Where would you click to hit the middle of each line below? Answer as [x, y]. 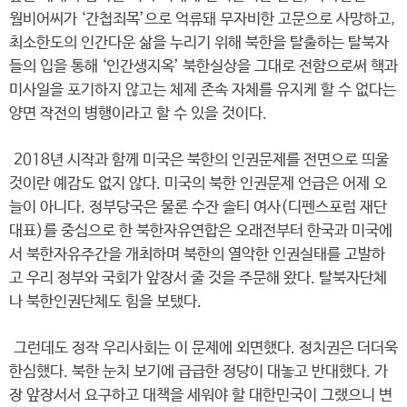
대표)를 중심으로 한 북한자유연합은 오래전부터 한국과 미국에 [201, 231]
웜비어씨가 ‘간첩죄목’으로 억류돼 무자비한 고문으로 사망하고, [202, 20]
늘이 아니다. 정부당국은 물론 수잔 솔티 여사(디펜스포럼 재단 [198, 208]
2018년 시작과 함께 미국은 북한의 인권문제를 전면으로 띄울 [199, 160]
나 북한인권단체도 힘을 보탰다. [105, 302]
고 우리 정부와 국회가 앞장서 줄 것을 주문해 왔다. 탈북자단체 [198, 278]
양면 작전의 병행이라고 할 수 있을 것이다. [138, 114]
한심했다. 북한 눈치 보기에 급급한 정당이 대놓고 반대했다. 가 [199, 372]
